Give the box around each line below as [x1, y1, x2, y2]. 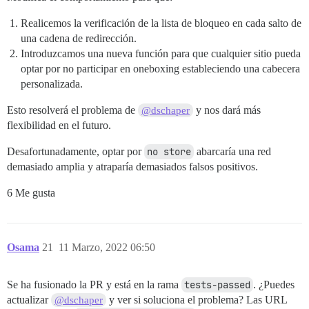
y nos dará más [193, 104, 261, 117]
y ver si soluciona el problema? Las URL [106, 294, 288, 306]
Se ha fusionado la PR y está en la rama [7, 279, 181, 291]
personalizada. [21, 78, 83, 90]
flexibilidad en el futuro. [7, 119, 111, 132]
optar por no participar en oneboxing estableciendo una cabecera [21, 63, 300, 75]
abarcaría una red [194, 146, 271, 158]
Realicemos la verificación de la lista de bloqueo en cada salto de [21, 17, 301, 30]
